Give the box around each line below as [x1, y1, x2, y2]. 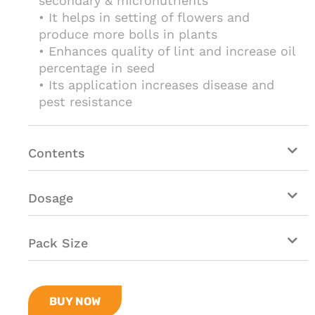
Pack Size [28, 236, 88, 251]
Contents [28, 146, 85, 161]
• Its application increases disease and [39, 77, 274, 92]
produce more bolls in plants [39, 27, 217, 41]
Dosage [28, 191, 73, 206]
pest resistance [39, 94, 132, 109]
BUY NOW [49, 295, 101, 309]
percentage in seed [39, 60, 155, 75]
